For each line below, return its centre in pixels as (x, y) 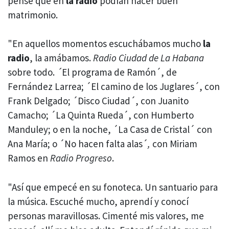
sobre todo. (32, 72)
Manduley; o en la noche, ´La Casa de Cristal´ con (110, 130)
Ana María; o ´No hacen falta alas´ (78, 144)
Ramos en (29, 158)
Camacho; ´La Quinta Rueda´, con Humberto (101, 115)
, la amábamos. (61, 58)
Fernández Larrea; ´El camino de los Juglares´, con (114, 87)
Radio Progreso (81, 158)
